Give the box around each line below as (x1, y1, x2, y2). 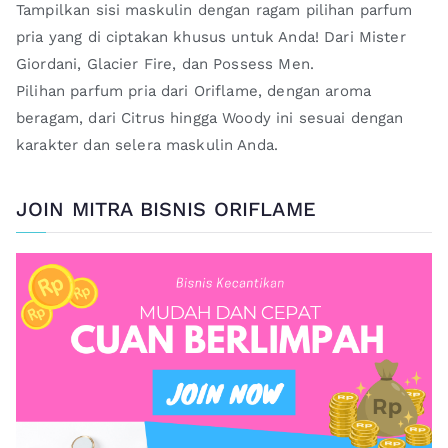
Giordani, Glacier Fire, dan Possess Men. (16, 54, 314, 73)
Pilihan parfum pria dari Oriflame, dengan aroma (16, 81, 372, 100)
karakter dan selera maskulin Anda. (16, 135, 279, 154)
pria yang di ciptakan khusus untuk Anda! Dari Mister (16, 27, 406, 46)
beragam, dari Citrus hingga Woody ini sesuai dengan (16, 108, 404, 127)
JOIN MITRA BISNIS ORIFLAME (16, 197, 316, 222)
